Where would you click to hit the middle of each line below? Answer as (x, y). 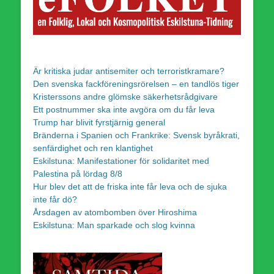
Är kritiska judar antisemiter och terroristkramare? (129, 71)
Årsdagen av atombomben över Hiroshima (115, 212)
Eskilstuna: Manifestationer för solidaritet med (121, 161)
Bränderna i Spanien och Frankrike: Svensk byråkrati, (136, 135)
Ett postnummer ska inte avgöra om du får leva (124, 109)
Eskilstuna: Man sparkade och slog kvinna (114, 225)
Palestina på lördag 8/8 (78, 173)
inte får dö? (55, 199)
